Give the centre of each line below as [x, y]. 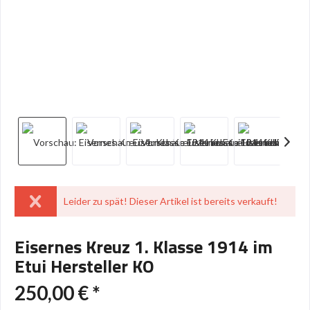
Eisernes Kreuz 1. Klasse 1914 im [144, 247]
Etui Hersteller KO [84, 266]
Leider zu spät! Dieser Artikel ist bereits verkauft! [170, 201]
